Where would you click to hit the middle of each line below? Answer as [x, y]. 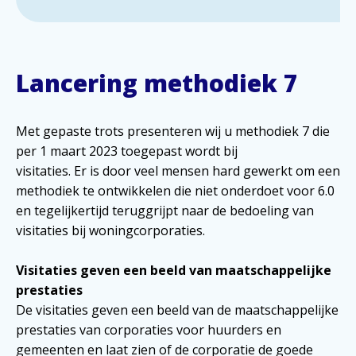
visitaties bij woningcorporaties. [110, 230]
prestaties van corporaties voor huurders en [149, 329]
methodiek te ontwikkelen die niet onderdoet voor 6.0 [175, 190]
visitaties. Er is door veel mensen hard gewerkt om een [178, 170]
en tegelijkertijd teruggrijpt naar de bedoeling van [165, 210]
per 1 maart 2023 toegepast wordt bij [127, 151]
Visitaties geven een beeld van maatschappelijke [174, 270]
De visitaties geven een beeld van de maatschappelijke [177, 310]
